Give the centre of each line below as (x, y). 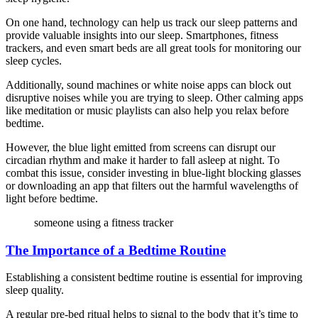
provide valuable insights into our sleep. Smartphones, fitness (142, 35)
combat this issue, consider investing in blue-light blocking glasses (153, 173)
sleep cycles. (34, 61)
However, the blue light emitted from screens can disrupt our (141, 148)
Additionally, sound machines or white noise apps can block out (148, 85)
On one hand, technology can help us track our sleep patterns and (152, 23)
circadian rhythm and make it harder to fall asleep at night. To (143, 160)
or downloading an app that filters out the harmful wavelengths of (152, 186)
